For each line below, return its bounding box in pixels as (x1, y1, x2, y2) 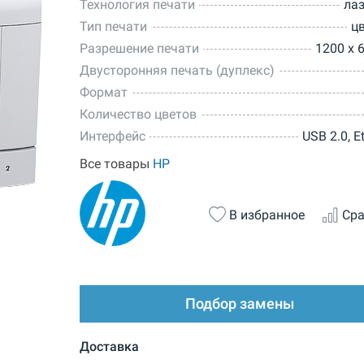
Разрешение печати (79, 41, 199, 57)
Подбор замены (185, 296, 295, 313)
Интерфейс (79, 128, 145, 145)
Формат (79, 84, 128, 101)
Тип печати (79, 19, 147, 35)
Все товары (79, 156, 153, 172)
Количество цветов (79, 106, 197, 123)
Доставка (79, 339, 139, 355)
